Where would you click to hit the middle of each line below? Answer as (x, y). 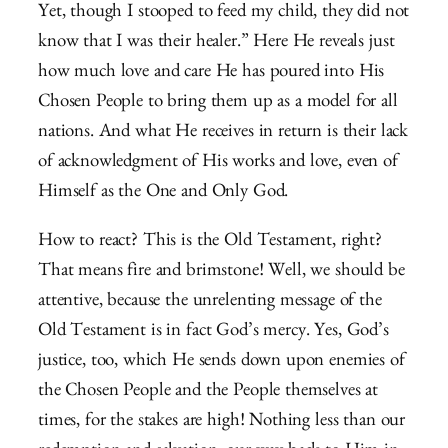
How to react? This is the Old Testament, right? (210, 242)
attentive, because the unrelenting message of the (210, 302)
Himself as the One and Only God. (163, 193)
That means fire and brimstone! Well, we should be (221, 272)
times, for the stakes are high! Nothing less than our (222, 422)
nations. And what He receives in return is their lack (223, 133)
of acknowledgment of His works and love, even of (218, 163)
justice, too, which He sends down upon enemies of (221, 362)
